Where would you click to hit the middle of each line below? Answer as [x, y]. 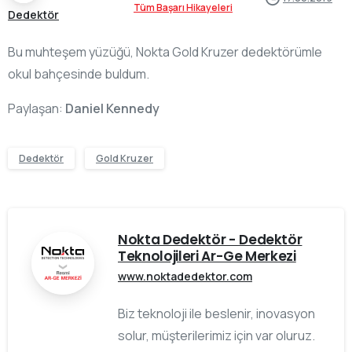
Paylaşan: [37, 108]
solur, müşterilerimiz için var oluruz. [216, 335]
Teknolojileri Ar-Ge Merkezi [207, 256]
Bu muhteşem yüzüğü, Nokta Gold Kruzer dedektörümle [165, 51]
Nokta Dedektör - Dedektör [210, 239]
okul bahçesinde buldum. [79, 73]
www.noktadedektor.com [185, 276]
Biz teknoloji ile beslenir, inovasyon [216, 313]
